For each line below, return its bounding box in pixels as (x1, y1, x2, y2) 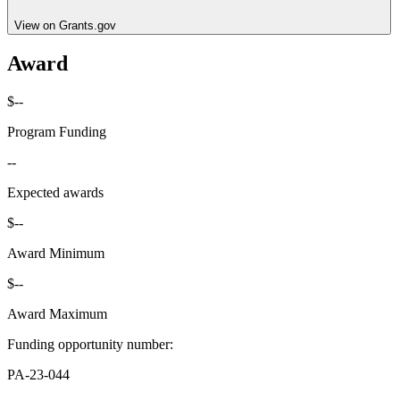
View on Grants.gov (14, 18, 116, 32)
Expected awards (7, 185, 104, 201)
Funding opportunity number (7, 337, 170, 353)
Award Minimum (7, 246, 104, 262)
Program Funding (7, 124, 106, 140)
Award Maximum (7, 306, 107, 322)
